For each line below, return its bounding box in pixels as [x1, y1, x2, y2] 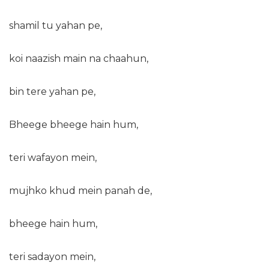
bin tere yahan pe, [9, 86, 95, 97]
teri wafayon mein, [9, 152, 97, 163]
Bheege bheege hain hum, [9, 119, 138, 130]
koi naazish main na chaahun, [9, 53, 148, 64]
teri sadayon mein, [9, 251, 95, 262]
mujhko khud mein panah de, [9, 185, 152, 196]
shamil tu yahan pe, [9, 20, 102, 31]
